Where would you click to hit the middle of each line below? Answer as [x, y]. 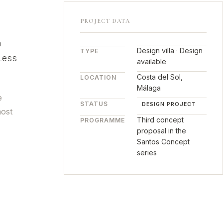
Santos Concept [163, 141]
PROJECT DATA [106, 21]
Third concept [160, 119]
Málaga [149, 88]
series [147, 152]
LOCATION [98, 77]
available [151, 61]
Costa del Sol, [160, 77]
